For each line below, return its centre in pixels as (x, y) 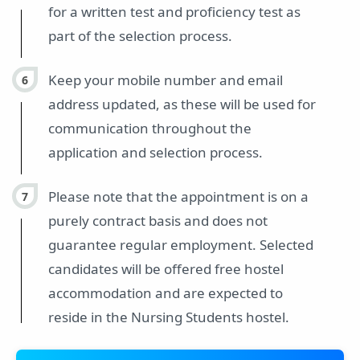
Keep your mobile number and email (166, 80)
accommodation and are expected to (166, 293)
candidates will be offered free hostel (166, 269)
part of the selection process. (140, 36)
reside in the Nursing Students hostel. (169, 317)
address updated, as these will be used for (182, 104)
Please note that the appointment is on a (178, 197)
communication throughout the (150, 129)
